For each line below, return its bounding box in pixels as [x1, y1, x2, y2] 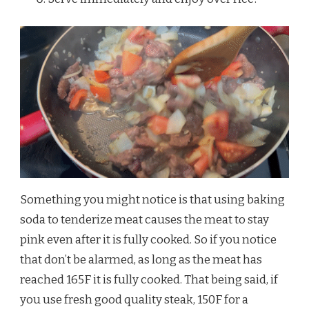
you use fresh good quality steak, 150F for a [20, 292, 248, 307]
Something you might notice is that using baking [20, 192, 285, 207]
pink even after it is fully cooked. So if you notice [20, 232, 277, 247]
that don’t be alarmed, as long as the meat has [20, 252, 262, 267]
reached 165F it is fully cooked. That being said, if [20, 272, 278, 287]
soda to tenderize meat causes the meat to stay [20, 212, 269, 227]
